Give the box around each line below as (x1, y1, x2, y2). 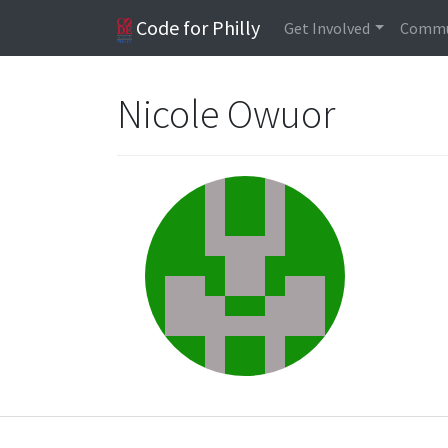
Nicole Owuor (117, 89, 339, 139)
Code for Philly (132, 15, 261, 40)
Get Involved (284, 18, 371, 38)
